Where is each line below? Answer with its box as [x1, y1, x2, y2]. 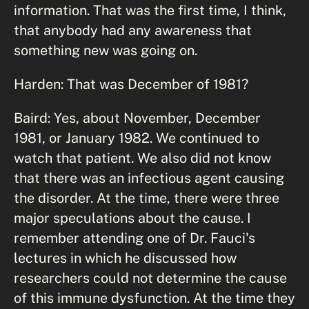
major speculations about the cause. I [14, 209, 251, 226]
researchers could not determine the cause [14, 269, 287, 286]
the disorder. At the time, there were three [14, 189, 279, 206]
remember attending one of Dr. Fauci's [14, 229, 255, 246]
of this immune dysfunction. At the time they [14, 289, 295, 306]
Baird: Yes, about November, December [14, 109, 261, 126]
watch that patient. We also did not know [14, 149, 271, 166]
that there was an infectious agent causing [14, 169, 284, 186]
